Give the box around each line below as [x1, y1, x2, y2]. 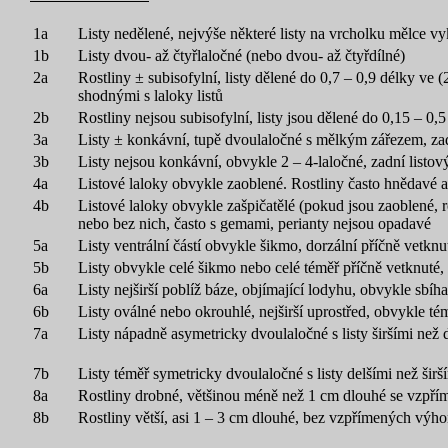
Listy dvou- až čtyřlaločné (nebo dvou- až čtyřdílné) [78, 47, 405, 64]
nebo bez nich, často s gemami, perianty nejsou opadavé [78, 215, 431, 232]
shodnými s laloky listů [78, 87, 223, 104]
